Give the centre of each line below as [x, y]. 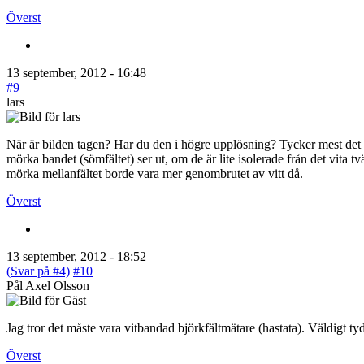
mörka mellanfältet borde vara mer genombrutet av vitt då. [155, 173]
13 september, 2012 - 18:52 [76, 256]
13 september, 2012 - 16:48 [76, 72]
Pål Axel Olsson [48, 285]
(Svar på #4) [38, 271]
